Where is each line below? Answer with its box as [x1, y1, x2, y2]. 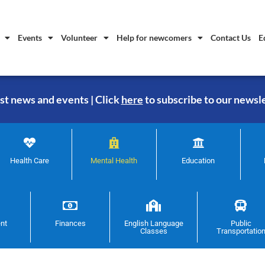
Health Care [10, 156, 50, 166]
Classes [140, 227, 167, 236]
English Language [124, 219, 183, 228]
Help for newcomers [117, 33, 192, 43]
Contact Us [211, 33, 251, 43]
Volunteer [61, 33, 98, 43]
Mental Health [91, 156, 138, 166]
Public [230, 219, 251, 228]
